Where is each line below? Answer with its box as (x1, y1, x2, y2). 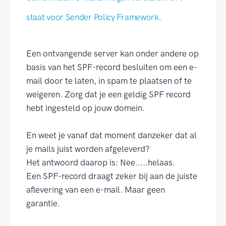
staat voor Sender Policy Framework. (26, 12, 161, 22)
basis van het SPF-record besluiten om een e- (26, 62, 197, 72)
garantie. (26, 198, 63, 208)
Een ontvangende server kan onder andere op (26, 48, 199, 59)
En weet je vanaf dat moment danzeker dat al (26, 130, 197, 140)
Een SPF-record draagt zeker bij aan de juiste (26, 171, 197, 181)
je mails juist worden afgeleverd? (26, 144, 150, 154)
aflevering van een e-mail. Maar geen (26, 185, 165, 195)
